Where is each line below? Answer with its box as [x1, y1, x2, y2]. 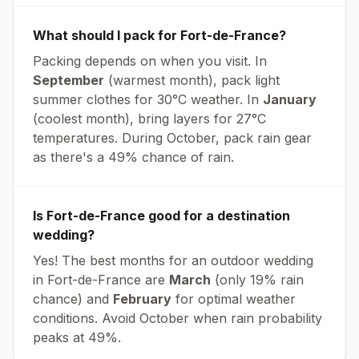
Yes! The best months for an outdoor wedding [33, 252, 313, 268]
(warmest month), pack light [104, 72, 280, 88]
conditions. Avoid [33, 310, 139, 326]
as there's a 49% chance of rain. [33, 149, 234, 165]
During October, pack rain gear [118, 130, 312, 146]
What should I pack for [33, 27, 180, 43]
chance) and [33, 291, 113, 307]
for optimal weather [171, 291, 296, 307]
